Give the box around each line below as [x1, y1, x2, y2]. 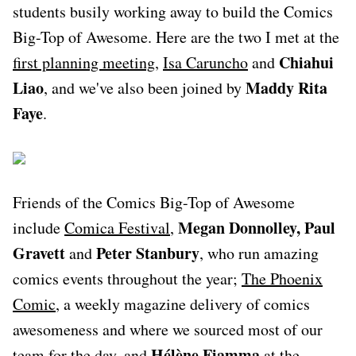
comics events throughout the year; [13, 267, 242, 289]
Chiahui [279, 50, 334, 74]
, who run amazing [199, 242, 319, 264]
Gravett [13, 241, 65, 265]
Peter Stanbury [96, 241, 199, 265]
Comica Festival [64, 216, 170, 238]
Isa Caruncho [163, 51, 248, 73]
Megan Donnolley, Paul [178, 215, 335, 239]
